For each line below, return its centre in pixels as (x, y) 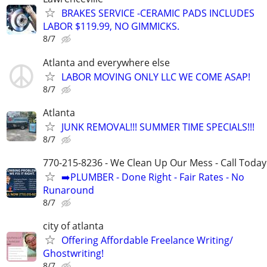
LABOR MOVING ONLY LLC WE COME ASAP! (156, 77)
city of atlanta (73, 226)
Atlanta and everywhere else (106, 62)
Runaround (69, 190)
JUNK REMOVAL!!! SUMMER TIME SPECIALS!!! (158, 127)
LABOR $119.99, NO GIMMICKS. (111, 27)
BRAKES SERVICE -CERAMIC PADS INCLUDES (158, 13)
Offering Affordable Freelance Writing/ (147, 240)
